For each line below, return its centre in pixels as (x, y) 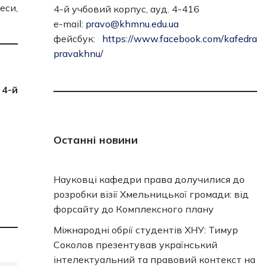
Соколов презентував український (135, 245)
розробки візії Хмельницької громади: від (151, 194)
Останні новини (95, 140)
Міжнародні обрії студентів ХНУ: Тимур (145, 230)
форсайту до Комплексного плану (133, 209)
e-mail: (69, 24)
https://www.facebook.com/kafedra (179, 39)
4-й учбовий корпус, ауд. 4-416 (126, 9)
